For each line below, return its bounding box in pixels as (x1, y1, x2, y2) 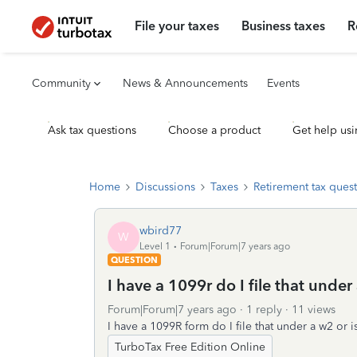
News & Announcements (123, 76, 248, 90)
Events (267, 76, 300, 90)
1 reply (246, 303, 282, 316)
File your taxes (135, 18, 220, 33)
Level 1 (139, 240, 171, 252)
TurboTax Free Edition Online (115, 340, 265, 354)
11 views (292, 303, 335, 316)
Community (32, 76, 91, 90)
